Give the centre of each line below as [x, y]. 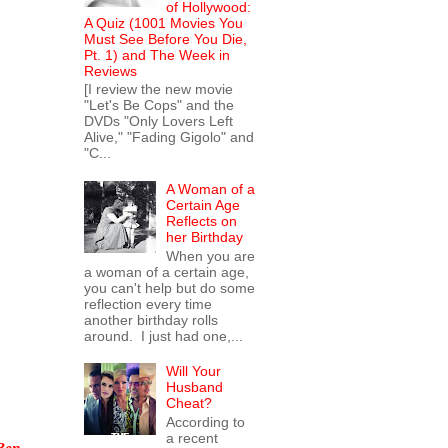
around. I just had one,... [163, 335]
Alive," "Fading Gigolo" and [168, 137]
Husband [195, 387]
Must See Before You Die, [165, 38]
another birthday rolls [150, 319]
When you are [211, 255]
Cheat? [189, 403]
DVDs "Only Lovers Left [158, 121]
